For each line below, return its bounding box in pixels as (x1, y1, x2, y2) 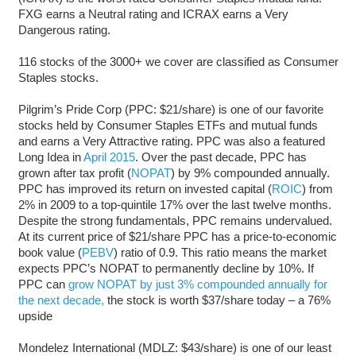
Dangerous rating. (17, 22, 110, 37)
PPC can (17, 277, 68, 291)
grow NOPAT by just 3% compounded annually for (68, 277, 327, 291)
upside (17, 308, 52, 323)
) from (301, 181, 333, 195)
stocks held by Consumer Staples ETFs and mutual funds (17, 118, 318, 132)
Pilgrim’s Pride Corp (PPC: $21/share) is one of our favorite (17, 102, 323, 116)
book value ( (17, 245, 82, 259)
